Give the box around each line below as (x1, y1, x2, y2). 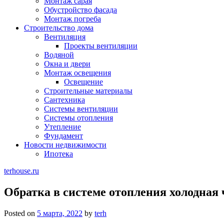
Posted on (4, 208, 37, 217)
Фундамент (44, 131, 83, 140)
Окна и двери (44, 59, 90, 68)
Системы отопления (44, 113, 113, 122)
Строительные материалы (44, 86, 132, 95)
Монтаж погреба (44, 14, 101, 23)
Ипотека (44, 149, 73, 158)
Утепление (44, 122, 81, 131)
